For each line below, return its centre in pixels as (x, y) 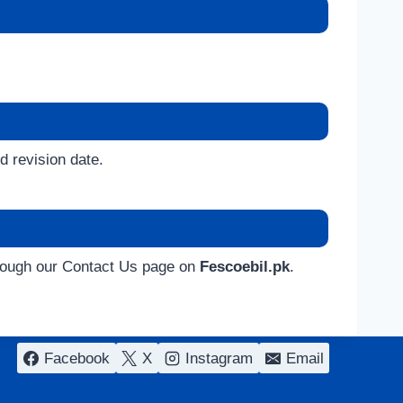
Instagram (219, 358)
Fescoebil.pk (245, 267)
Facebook (76, 358)
